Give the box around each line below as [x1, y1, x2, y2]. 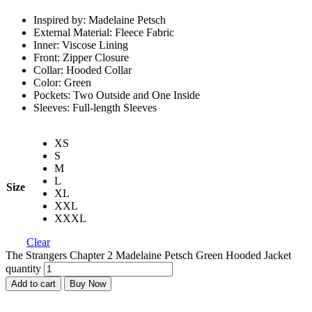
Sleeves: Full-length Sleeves [33, 101, 157, 114]
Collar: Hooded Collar [33, 63, 132, 76]
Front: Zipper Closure [33, 51, 129, 63]
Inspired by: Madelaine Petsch [33, 13, 166, 26]
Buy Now [70, 278, 106, 289]
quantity [6, 262, 41, 274]
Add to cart [11, 278, 56, 289]
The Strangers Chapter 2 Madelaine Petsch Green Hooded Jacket [6, 249, 291, 261]
